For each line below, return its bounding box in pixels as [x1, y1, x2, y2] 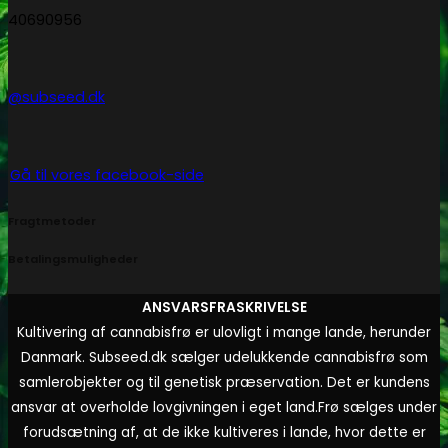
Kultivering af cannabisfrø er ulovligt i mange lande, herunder [17, 323, 431, 343]
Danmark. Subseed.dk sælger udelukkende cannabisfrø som [20, 348, 428, 368]
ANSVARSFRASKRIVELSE [141, 298, 307, 318]
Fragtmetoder [8, 213, 96, 230]
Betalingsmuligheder [8, 251, 138, 268]
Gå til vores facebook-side [10, 165, 204, 186]
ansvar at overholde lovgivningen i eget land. [11, 398, 318, 418]
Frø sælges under [318, 398, 437, 418]
